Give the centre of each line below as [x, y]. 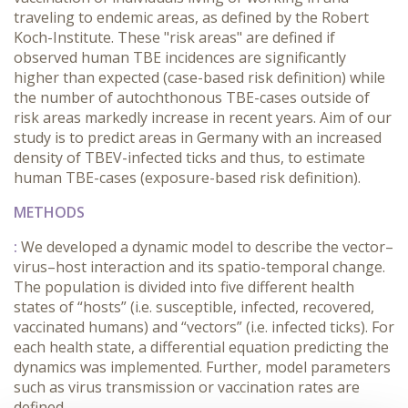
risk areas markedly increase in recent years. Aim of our [203, 117]
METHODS [49, 212]
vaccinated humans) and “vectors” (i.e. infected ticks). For [204, 327]
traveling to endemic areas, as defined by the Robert [191, 17]
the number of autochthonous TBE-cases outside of [192, 97]
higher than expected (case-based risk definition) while [199, 77]
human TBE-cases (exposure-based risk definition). [187, 178]
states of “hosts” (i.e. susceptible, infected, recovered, [194, 307]
